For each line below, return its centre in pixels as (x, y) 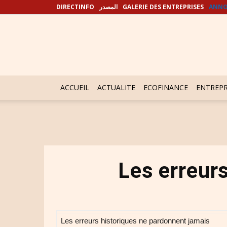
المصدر (108, 7)
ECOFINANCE (166, 87)
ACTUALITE (116, 87)
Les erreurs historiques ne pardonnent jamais (135, 221)
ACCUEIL (75, 87)
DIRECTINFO (75, 7)
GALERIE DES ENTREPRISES (163, 7)
